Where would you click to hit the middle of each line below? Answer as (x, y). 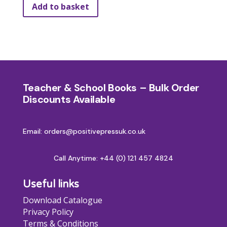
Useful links (51, 185)
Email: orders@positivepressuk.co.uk (84, 131)
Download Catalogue (62, 200)
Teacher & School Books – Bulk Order (111, 88)
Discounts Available (69, 100)
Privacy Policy (48, 212)
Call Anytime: (77, 158)
